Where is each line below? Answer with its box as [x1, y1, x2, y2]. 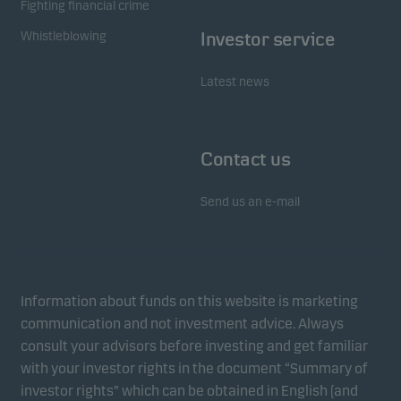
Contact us [200, 149, 290, 169]
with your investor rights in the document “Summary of [21, 360, 368, 377]
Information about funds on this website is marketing [21, 293, 358, 310]
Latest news [200, 74, 269, 90]
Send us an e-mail [200, 194, 300, 209]
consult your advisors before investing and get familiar [21, 337, 368, 354]
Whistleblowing [21, 29, 107, 44]
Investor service [200, 30, 335, 49]
